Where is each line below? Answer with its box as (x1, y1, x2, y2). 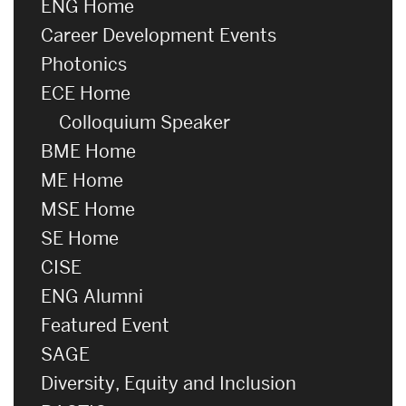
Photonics (41, 52, 127, 76)
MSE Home (41, 197, 135, 221)
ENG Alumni (41, 284, 143, 308)
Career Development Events (41, 23, 276, 47)
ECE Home (41, 81, 130, 105)
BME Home (41, 139, 136, 163)
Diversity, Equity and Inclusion (41, 371, 296, 395)
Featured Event (41, 313, 169, 337)
